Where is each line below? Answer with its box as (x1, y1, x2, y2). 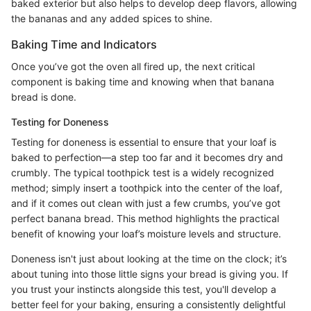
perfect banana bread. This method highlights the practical (11, 212, 279, 224)
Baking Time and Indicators (11, 37, 157, 51)
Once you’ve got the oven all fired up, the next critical (11, 60, 255, 72)
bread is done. (11, 90, 76, 103)
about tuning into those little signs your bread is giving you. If (11, 267, 288, 280)
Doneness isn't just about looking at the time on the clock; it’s (11, 252, 287, 264)
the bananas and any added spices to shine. (11, 12, 212, 24)
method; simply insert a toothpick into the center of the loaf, (11, 181, 283, 194)
